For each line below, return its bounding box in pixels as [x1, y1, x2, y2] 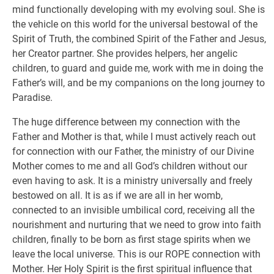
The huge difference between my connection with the [12, 116, 240, 128]
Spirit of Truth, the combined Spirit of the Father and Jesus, [12, 33, 266, 45]
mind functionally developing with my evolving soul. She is [12, 4, 265, 15]
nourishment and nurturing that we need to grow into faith [12, 219, 261, 231]
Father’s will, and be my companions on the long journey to [12, 77, 265, 89]
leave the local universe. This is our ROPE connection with [12, 248, 261, 260]
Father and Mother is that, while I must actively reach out [12, 131, 256, 143]
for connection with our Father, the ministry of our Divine [12, 146, 254, 157]
